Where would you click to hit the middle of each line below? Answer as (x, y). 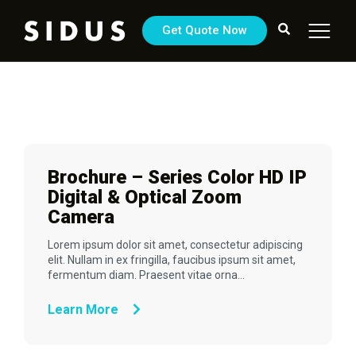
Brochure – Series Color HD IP (177, 177)
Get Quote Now (205, 30)
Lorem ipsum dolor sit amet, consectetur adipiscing (175, 245)
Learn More (85, 310)
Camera (81, 217)
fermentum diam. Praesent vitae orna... (146, 275)
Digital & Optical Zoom (145, 197)
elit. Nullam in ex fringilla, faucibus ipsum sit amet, (172, 260)
